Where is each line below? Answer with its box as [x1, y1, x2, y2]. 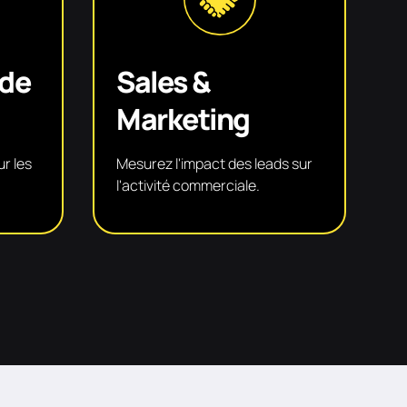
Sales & [116, 61, 211, 102]
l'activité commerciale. [116, 174, 261, 195]
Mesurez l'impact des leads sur [116, 153, 313, 174]
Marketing [116, 98, 250, 139]
